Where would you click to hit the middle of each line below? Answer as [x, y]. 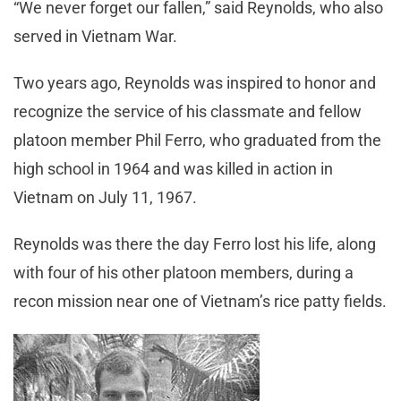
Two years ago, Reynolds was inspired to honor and [195, 83]
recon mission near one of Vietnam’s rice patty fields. [200, 302]
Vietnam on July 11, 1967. [105, 198]
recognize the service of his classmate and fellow [188, 112]
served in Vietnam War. [95, 37]
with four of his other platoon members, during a [183, 273]
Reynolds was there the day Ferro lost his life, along [195, 244]
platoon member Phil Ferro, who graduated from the [197, 141]
